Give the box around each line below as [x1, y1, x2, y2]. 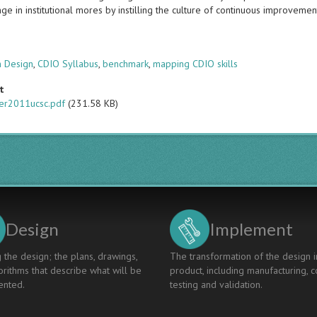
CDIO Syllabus [38, 57, 99, 70]
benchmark [103, 57, 149, 70]
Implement [209, 219, 293, 239]
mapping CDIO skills [153, 57, 238, 70]
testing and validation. [170, 278, 263, 291]
